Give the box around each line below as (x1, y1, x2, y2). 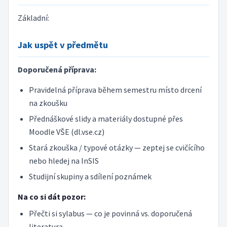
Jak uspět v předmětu (17, 39, 108, 51)
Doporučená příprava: (17, 64, 96, 74)
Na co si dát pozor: (17, 192, 86, 202)
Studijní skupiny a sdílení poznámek (28, 171, 152, 181)
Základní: (17, 13, 49, 23)
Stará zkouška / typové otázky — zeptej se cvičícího (28, 142, 205, 153)
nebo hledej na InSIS (28, 155, 99, 166)
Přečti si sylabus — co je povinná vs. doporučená (28, 208, 192, 218)
